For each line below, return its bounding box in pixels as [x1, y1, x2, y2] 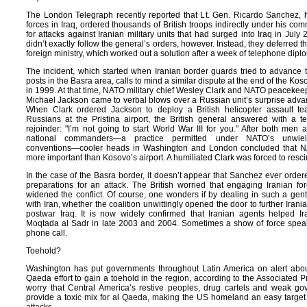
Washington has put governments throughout [26, 264, 202, 273]
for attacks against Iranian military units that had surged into [26, 29, 258, 39]
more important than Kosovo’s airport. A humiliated [26, 153, 214, 162]
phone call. [26, 228, 69, 238]
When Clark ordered [26, 105, 111, 114]
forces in [26, 20, 61, 29]
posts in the [26, 76, 71, 86]
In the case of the [26, 171, 95, 180]
